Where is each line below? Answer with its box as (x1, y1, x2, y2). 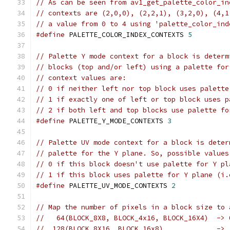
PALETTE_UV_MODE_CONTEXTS (65, 181, 171, 190)
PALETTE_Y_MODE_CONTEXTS (65, 117, 167, 125)
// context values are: (36, 73, 126, 82)
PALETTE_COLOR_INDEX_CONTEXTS (65, 30, 188, 39)
